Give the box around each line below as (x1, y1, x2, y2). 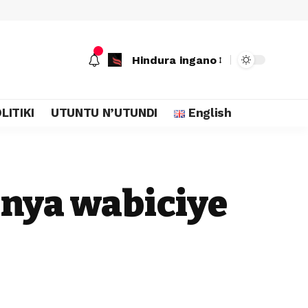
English (188, 105, 232, 120)
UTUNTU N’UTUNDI (50, 105, 157, 120)
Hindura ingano (131, 53, 217, 67)
